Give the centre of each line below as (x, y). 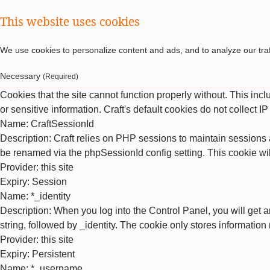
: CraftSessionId (60, 124)
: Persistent (51, 254)
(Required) (61, 76)
